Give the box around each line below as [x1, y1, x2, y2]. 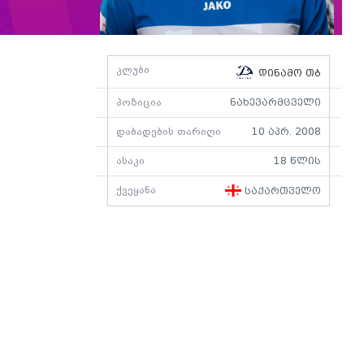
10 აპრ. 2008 [252, 127, 321, 137]
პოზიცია [116, 97, 162, 108]
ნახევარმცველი [230, 97, 321, 108]
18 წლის [274, 156, 321, 167]
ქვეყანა [116, 185, 156, 196]
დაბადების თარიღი [116, 127, 221, 137]
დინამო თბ [255, 68, 321, 79]
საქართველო [241, 186, 321, 197]
